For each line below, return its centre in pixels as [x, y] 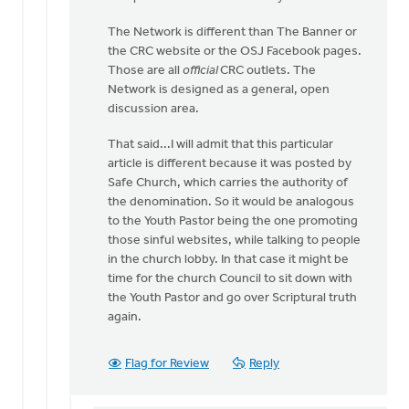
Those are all [145, 71]
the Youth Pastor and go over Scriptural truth [232, 298]
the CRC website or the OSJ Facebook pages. [235, 52]
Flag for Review [167, 364]
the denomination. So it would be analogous [231, 202]
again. [125, 317]
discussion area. [153, 109]
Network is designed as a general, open [219, 90]
